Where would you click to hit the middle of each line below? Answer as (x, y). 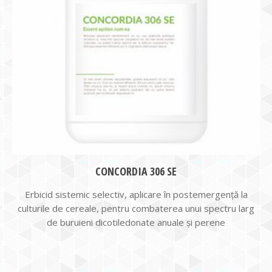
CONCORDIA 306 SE (136, 171)
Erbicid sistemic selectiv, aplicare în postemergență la (136, 194)
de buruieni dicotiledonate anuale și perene (136, 222)
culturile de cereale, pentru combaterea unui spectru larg (136, 208)
